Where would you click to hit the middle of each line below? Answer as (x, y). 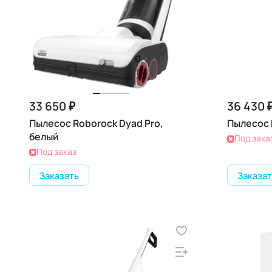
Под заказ (56, 151)
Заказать (59, 175)
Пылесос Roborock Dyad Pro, (96, 123)
